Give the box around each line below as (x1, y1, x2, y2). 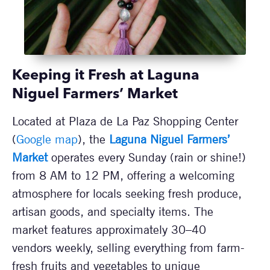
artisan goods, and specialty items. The (12, 204, 213, 219)
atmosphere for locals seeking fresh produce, (12, 186, 242, 201)
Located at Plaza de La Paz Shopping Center (12, 114, 238, 129)
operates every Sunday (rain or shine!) (48, 150, 246, 165)
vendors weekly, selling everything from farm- (12, 240, 245, 256)
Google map (16, 132, 78, 147)
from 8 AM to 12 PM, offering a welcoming (12, 168, 234, 183)
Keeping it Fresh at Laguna (12, 69, 199, 84)
